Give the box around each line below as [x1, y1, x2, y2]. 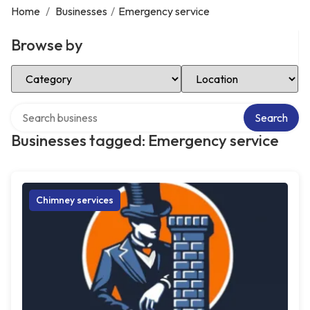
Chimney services [36, 194, 113, 206]
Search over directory [10, 102, 113, 116]
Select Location [181, 63, 256, 77]
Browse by [11, 35, 83, 55]
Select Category [10, 63, 89, 77]
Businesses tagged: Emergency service [11, 131, 279, 150]
